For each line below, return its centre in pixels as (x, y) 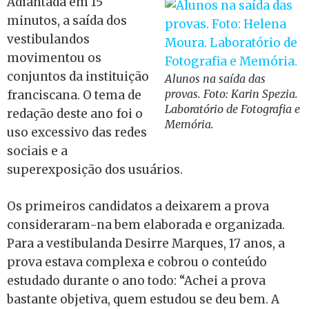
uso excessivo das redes (77, 132)
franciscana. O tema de (74, 95)
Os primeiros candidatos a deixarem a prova (138, 206)
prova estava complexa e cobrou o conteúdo (137, 262)
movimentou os (54, 58)
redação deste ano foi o (75, 114)
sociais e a (37, 151)
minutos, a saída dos (67, 21)
